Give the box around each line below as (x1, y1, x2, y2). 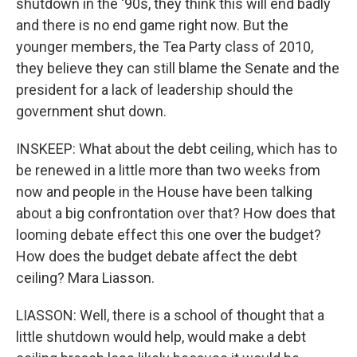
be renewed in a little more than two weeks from (16, 162, 320, 179)
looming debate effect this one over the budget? (16, 226, 321, 244)
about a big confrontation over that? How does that (16, 205, 335, 222)
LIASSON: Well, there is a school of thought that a (16, 307, 324, 324)
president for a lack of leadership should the (16, 81, 293, 99)
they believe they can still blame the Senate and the (16, 60, 339, 77)
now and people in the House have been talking (16, 183, 312, 201)
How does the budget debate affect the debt (16, 248, 297, 265)
